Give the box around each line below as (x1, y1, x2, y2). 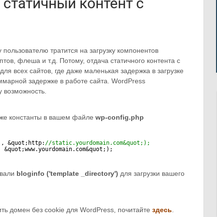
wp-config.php (95, 113, 144, 121)
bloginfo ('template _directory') (16, 170, 118, 177)
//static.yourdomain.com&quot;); (45, 139, 150, 146)
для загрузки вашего (118, 170, 185, 177)
